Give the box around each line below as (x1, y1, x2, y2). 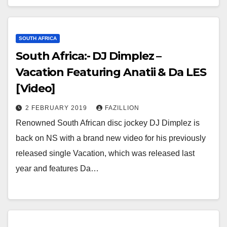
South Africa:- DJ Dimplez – (16, 49, 162, 63)
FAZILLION (105, 104, 139, 111)
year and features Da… (16, 164, 99, 173)
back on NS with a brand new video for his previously (16, 133, 206, 142)
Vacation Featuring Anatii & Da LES (16, 65, 206, 79)
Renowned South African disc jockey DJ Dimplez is (16, 118, 200, 127)
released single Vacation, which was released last (16, 148, 195, 158)
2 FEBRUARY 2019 (25, 104, 89, 111)
